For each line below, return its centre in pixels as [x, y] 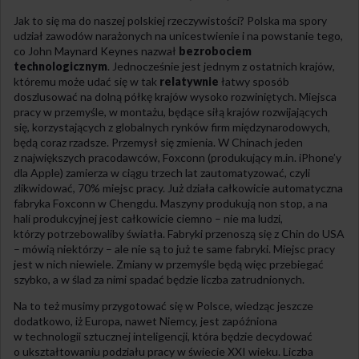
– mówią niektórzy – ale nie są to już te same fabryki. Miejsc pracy [174, 248]
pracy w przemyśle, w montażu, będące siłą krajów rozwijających [171, 111]
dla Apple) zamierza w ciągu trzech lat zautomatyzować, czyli [162, 172]
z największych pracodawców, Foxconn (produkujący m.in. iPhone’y [177, 157]
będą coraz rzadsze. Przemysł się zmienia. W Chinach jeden [158, 142]
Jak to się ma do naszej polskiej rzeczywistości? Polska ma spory [170, 20]
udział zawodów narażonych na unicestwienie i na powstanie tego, [178, 35]
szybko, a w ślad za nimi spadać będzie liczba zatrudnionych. [159, 279]
